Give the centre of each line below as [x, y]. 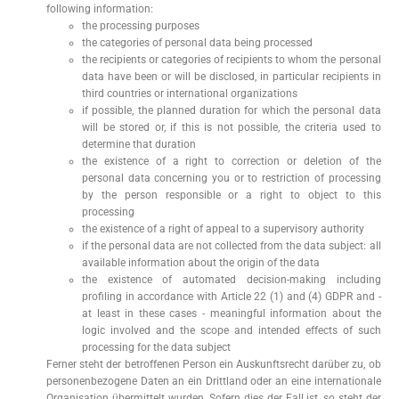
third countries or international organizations [190, 94]
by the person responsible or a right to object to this [232, 195]
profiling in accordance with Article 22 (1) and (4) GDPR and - [232, 297]
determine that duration [139, 144]
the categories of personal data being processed [197, 43]
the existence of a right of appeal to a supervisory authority [223, 229]
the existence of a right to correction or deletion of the [232, 161]
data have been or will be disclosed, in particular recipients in [232, 77]
